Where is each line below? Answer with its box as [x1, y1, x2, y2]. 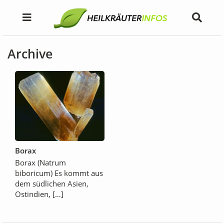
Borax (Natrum [15, 157, 66, 167]
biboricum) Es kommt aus [15, 167, 103, 178]
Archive [7, 45, 52, 62]
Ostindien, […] [15, 188, 63, 199]
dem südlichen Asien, [15, 178, 88, 188]
